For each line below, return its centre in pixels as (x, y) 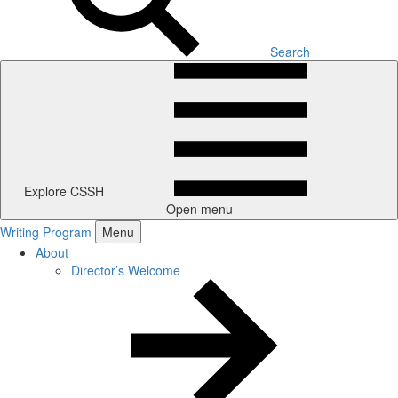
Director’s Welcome (126, 270)
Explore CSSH (64, 191)
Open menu (199, 209)
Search (290, 52)
